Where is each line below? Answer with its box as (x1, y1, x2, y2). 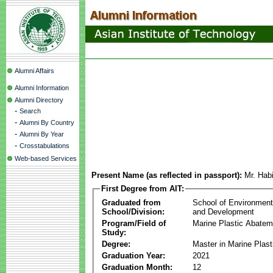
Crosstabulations (19, 142, 69, 149)
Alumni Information (15, 84, 69, 91)
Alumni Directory (15, 96, 63, 104)
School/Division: (102, 207, 165, 216)
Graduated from (102, 197, 161, 207)
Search (19, 107, 41, 115)
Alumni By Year (19, 130, 64, 138)
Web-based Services (15, 155, 77, 162)
